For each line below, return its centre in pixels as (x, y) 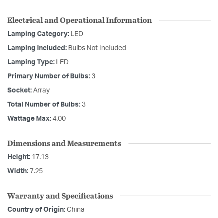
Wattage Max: (30, 119)
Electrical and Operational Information (80, 20)
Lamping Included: (38, 48)
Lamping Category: (39, 34)
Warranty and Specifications (60, 196)
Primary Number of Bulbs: (49, 77)
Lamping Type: (32, 63)
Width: (18, 172)
